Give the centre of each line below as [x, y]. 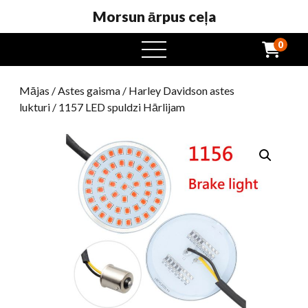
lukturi [35, 107]
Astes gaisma [89, 90]
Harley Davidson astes [181, 90]
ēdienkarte [181, 65]
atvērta [173, 48]
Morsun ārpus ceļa [154, 16]
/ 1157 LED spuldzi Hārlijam [118, 107]
